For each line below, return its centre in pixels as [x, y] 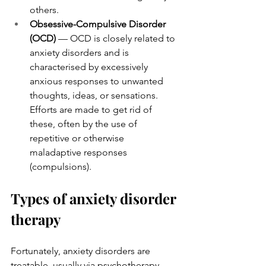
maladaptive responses [80, 152]
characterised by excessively [90, 67]
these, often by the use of [85, 124]
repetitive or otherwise [78, 138]
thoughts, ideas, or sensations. [95, 95]
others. [44, 10]
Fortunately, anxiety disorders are [82, 251]
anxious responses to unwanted [98, 81]
